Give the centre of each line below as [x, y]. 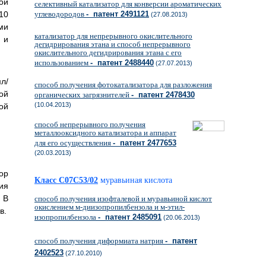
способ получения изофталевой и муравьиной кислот [123, 199]
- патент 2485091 [130, 217]
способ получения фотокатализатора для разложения [123, 85]
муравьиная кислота [140, 180]
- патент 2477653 [145, 143]
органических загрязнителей [83, 95]
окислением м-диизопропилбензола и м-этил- [110, 207]
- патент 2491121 [118, 14]
